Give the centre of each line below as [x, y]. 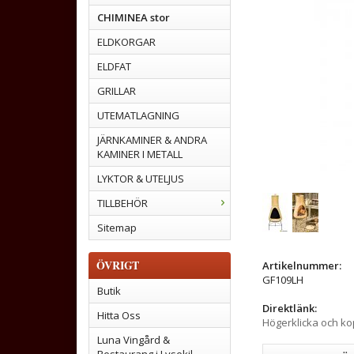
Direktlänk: [290, 308]
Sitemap [117, 228]
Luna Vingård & [134, 340]
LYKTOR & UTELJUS [141, 179]
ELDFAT [114, 66]
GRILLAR [117, 91]
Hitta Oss [119, 315]
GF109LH [283, 279]
